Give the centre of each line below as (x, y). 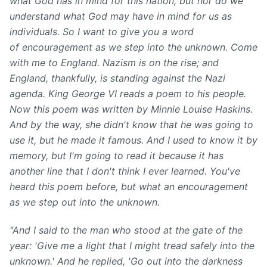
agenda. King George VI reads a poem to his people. (128, 93)
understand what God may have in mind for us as (121, 16)
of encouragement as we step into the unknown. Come (133, 47)
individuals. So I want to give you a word (102, 31)
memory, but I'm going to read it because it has (117, 155)
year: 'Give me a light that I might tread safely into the (132, 245)
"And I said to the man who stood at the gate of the (126, 230)
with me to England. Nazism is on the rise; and (114, 62)
